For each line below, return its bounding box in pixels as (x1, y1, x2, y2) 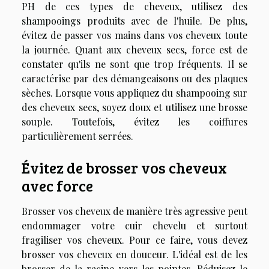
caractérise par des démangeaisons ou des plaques (22, 71, 247, 85)
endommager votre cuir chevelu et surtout (22, 219, 247, 232)
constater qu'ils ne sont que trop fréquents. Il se (22, 57, 247, 70)
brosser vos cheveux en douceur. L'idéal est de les (22, 248, 247, 261)
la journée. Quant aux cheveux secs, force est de (22, 43, 247, 56)
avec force (22, 175, 93, 196)
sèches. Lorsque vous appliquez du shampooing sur (22, 86, 247, 99)
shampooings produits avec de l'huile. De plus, (22, 14, 247, 27)
